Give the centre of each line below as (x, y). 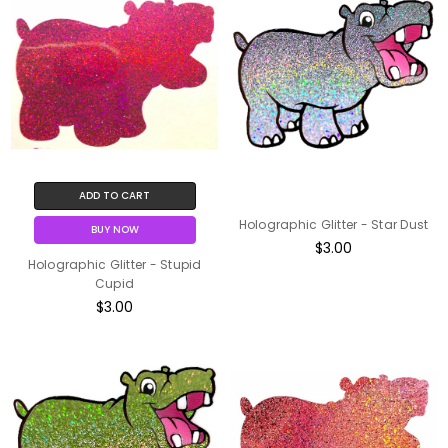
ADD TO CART (115, 195)
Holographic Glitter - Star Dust (333, 224)
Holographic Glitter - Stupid (114, 264)
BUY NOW (114, 229)
